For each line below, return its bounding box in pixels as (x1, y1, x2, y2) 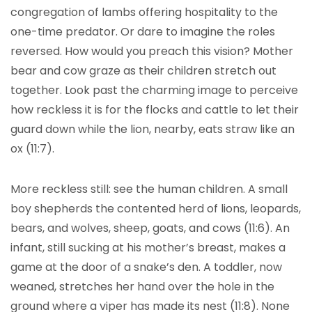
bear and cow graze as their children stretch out (10, 63, 276, 79)
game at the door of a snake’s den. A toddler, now (10, 259, 282, 275)
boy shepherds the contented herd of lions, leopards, (10, 201, 301, 217)
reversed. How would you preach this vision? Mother (10, 43, 293, 59)
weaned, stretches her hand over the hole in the (10, 279, 274, 295)
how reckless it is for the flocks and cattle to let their (10, 102, 299, 118)
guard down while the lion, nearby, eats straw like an (10, 121, 295, 137)
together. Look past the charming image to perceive (10, 82, 298, 98)
